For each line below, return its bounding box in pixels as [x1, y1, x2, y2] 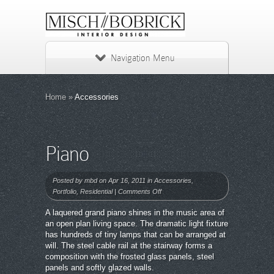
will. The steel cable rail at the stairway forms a [45, 241, 212, 250]
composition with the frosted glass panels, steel [45, 252, 214, 261]
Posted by [53, 177, 84, 184]
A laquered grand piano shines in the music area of [45, 208, 224, 217]
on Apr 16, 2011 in [97, 177, 154, 184]
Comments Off [118, 188, 161, 195]
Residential [80, 188, 113, 195]
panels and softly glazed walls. [45, 263, 154, 272]
